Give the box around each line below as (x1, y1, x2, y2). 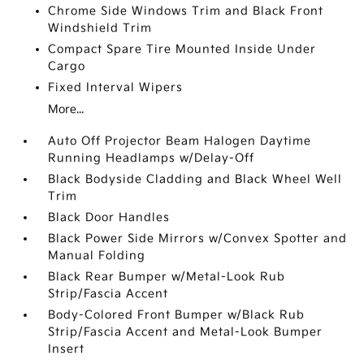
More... (48, 102, 84, 116)
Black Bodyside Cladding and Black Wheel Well (48, 171, 343, 186)
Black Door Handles (48, 210, 171, 224)
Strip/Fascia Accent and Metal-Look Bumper (48, 324, 323, 339)
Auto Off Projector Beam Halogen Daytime (48, 133, 312, 148)
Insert (48, 341, 85, 356)
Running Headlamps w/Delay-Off (48, 150, 255, 165)
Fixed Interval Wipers (48, 80, 184, 94)
